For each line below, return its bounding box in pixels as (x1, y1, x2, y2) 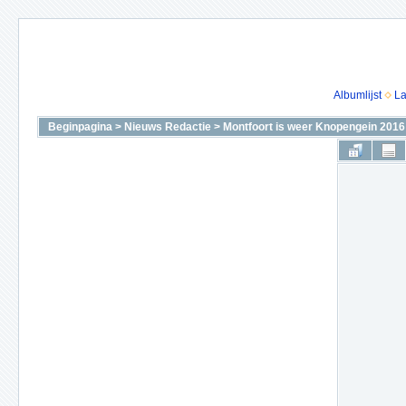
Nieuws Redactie (124, 121, 211, 133)
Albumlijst (333, 89, 382, 101)
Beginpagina (48, 121, 112, 133)
